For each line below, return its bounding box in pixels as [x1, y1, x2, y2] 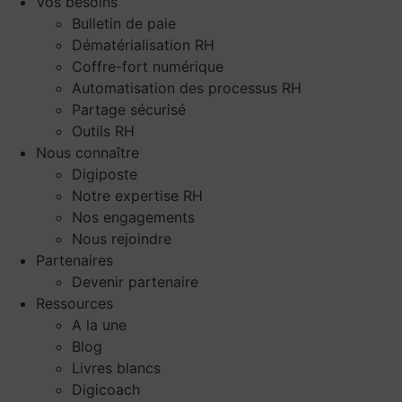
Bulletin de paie [72, 14, 176, 33]
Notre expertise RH [72, 187, 203, 205]
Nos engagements [72, 208, 195, 227]
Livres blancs [72, 359, 161, 378]
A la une [72, 316, 127, 335]
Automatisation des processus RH [72, 79, 301, 98]
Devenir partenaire [72, 273, 198, 292]
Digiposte [72, 165, 137, 184]
